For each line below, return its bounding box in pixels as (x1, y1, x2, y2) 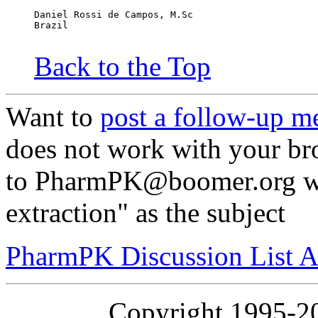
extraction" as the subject (6, 197, 285, 229)
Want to (6, 102, 100, 133)
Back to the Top (34, 51, 211, 82)
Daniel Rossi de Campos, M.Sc (34, 9, 193, 21)
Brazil (34, 20, 68, 31)
